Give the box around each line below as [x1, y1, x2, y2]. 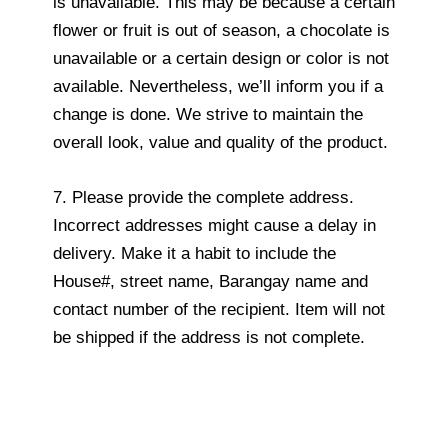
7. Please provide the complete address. [53, 188, 354, 208]
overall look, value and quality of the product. [53, 133, 388, 153]
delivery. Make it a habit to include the [53, 244, 336, 264]
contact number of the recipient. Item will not [53, 300, 385, 320]
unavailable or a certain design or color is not [53, 49, 389, 69]
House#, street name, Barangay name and [53, 272, 368, 292]
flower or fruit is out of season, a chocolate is [53, 21, 390, 41]
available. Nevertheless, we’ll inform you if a [53, 77, 383, 97]
